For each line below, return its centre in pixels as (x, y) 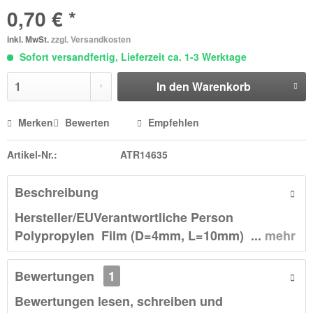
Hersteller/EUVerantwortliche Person (124, 217)
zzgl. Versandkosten (91, 39)
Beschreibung (57, 192)
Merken (36, 122)
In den (173, 86)
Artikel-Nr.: (32, 154)
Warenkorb (221, 86)
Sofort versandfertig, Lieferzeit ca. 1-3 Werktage (132, 57)
